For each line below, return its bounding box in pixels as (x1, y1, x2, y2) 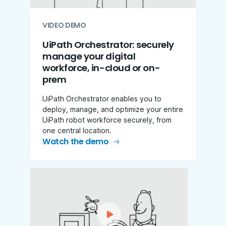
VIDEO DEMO (42, 20, 86, 30)
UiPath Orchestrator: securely (42, 38, 174, 51)
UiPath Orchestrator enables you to (42, 94, 161, 103)
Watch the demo (42, 135, 109, 147)
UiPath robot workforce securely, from (42, 115, 172, 124)
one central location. (42, 126, 111, 135)
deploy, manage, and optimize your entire (42, 104, 183, 114)
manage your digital (42, 49, 136, 63)
